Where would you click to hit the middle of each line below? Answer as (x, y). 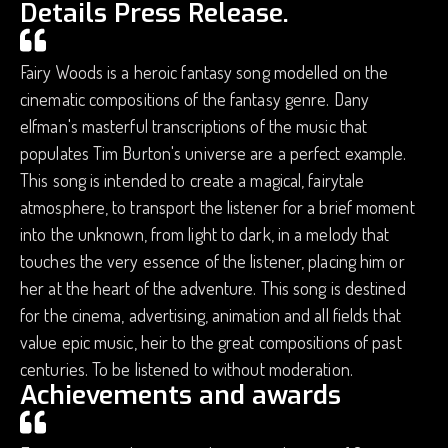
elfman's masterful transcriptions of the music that (194, 126)
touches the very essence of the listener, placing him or (212, 261)
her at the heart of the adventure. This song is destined (213, 288)
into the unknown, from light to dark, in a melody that (205, 234)
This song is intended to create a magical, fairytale (192, 180)
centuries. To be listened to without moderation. (186, 369)
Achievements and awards (180, 395)
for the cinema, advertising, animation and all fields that (210, 315)
